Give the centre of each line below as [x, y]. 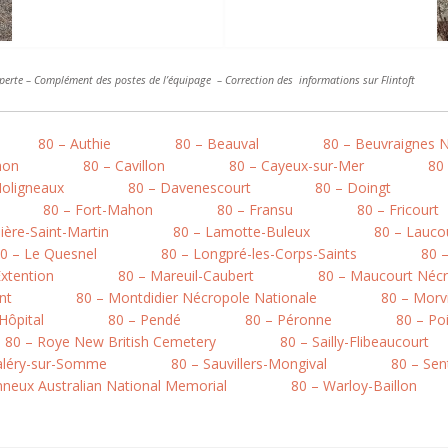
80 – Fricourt [398, 209]
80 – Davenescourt [189, 187]
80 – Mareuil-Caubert [186, 275]
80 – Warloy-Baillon [354, 385]
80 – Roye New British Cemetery [110, 341]
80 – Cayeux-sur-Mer [296, 165]
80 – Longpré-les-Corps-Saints [259, 253]
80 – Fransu [255, 209]
